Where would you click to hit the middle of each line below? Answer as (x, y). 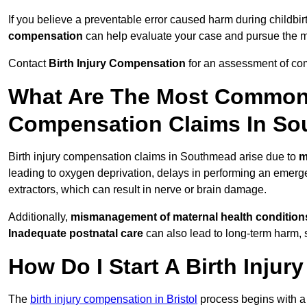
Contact (28, 64)
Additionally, (39, 217)
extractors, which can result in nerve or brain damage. (137, 190)
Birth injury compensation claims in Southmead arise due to (153, 157)
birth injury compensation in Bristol (114, 299)
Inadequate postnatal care (76, 234)
